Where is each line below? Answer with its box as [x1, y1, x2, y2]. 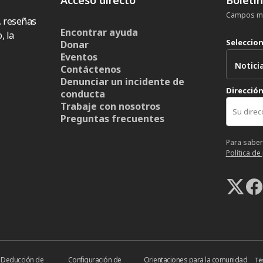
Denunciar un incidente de [60, 75, 185, 88]
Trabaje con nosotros [60, 99, 161, 113]
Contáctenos [60, 62, 122, 76]
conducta [60, 87, 106, 100]
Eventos [60, 50, 98, 63]
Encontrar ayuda [60, 25, 139, 39]
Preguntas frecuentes [60, 112, 165, 125]
